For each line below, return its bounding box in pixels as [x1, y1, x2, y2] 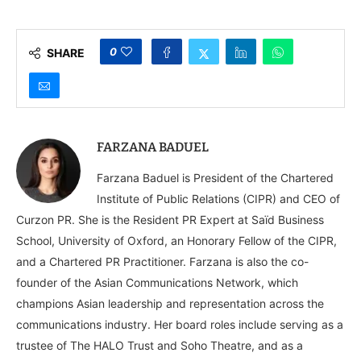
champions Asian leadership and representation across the [16, 296, 324, 310]
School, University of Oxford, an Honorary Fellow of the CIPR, [16, 233, 337, 247]
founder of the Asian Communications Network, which [16, 275, 298, 289]
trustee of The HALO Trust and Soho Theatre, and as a [16, 338, 303, 352]
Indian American [159, 14, 246, 27]
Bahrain [159, 43, 202, 56]
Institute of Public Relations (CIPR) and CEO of [97, 191, 340, 205]
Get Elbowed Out [23, 14, 111, 27]
